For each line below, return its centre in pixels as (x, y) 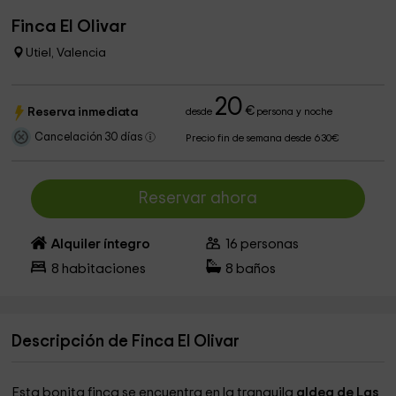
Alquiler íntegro (100, 244)
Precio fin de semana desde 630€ (263, 138)
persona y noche (293, 112)
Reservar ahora (198, 198)
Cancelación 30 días (90, 137)
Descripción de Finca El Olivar (126, 342)
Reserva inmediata (83, 112)
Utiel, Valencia (66, 53)
